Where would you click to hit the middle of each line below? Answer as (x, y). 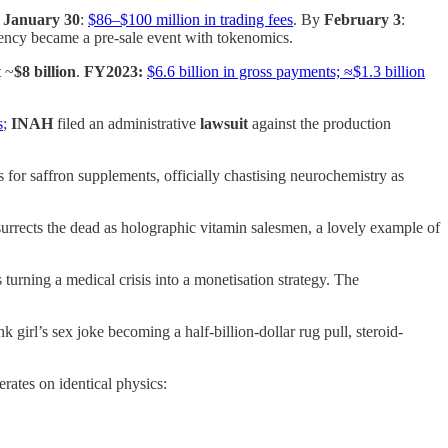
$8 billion (45, 72)
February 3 (362, 20)
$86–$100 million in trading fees (190, 20)
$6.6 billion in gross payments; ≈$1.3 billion (286, 72)
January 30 (41, 20)
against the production (319, 124)
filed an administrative (126, 124)
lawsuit (224, 124)
